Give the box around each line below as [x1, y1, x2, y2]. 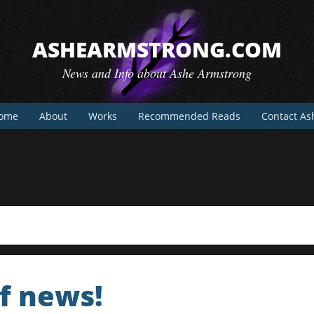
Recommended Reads [138, 109, 240, 123]
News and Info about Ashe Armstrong [62, 64, 252, 81]
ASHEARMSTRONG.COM [32, 35, 282, 64]
